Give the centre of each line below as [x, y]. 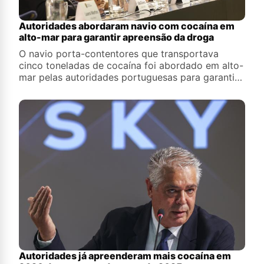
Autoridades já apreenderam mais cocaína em [125, 255]
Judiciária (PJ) [50, 101]
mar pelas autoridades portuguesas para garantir [70, 77]
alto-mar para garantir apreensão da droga [116, 37]
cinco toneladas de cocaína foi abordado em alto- [131, 66]
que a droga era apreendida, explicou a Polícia [108, 89]
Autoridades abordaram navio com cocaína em [127, 26]
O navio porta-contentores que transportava [119, 54]
